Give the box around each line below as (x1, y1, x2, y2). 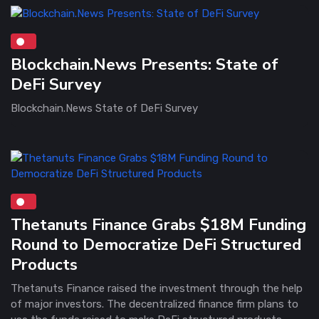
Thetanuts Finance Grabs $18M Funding (11, 213, 306, 236)
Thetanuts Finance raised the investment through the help (11, 281, 303, 295)
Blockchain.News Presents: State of (11, 53, 278, 75)
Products (11, 253, 78, 276)
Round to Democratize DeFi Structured (11, 233, 301, 256)
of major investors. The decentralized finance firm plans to (11, 297, 298, 310)
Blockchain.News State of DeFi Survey (11, 101, 198, 115)
